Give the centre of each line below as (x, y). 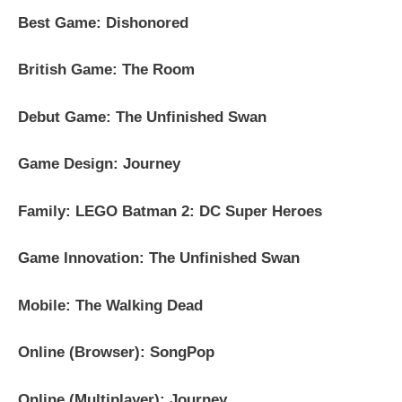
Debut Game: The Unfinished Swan (142, 117)
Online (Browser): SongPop (116, 353)
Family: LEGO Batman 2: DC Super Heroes (170, 211)
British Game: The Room (106, 70)
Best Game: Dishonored (103, 22)
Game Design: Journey (99, 164)
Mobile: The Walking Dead (110, 305)
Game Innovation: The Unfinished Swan (159, 258)
